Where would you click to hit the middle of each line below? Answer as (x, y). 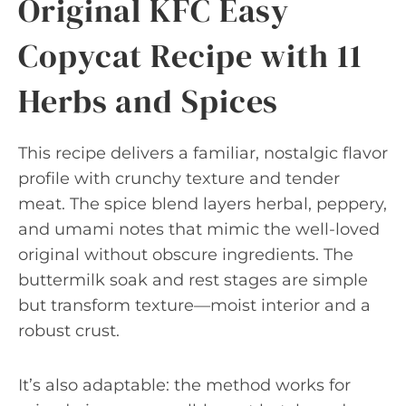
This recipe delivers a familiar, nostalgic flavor (203, 153)
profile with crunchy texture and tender (179, 178)
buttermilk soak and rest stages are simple (193, 280)
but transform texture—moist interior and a (194, 305)
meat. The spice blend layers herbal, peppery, (203, 203)
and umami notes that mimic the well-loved (199, 229)
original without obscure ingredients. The (186, 254)
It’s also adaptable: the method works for (184, 385)
